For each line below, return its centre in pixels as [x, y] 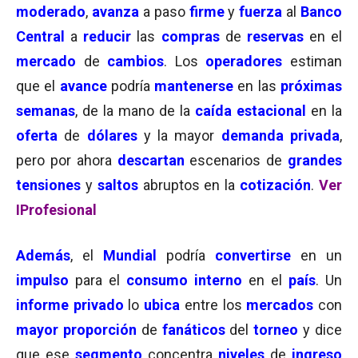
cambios [136, 61]
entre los [215, 305]
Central [40, 36]
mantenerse [194, 86]
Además [43, 255]
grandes [315, 160]
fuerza [261, 12]
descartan [151, 160]
